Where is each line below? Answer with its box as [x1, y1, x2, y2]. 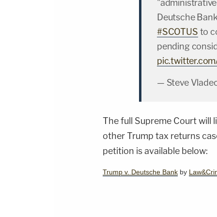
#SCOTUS [157, 27, 198, 37]
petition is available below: [103, 146, 208, 156]
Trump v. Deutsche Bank [103, 168, 178, 176]
